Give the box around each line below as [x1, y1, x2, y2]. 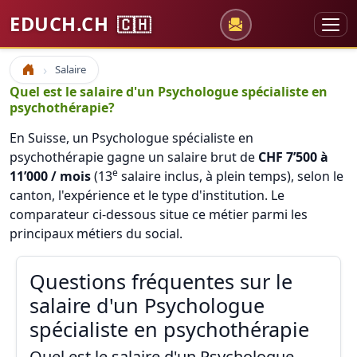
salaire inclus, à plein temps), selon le [118, 167, 343, 185]
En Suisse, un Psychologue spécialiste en [10, 129, 253, 147]
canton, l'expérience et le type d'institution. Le [10, 186, 284, 204]
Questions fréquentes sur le [29, 268, 292, 295]
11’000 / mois [10, 167, 91, 185]
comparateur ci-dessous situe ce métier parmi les [10, 206, 308, 223]
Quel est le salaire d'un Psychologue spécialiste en [10, 83, 328, 100]
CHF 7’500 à [258, 148, 328, 166]
